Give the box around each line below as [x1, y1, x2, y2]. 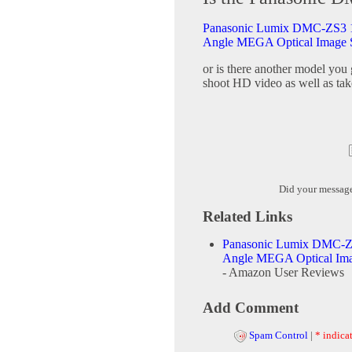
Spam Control [249, 329, 308, 342]
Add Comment [203, 299, 299, 317]
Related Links [203, 208, 292, 225]
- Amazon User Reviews [222, 266, 344, 280]
